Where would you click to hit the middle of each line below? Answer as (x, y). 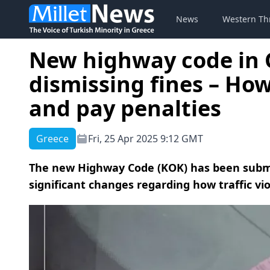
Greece (52, 139)
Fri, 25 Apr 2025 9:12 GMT (146, 139)
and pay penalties (125, 108)
